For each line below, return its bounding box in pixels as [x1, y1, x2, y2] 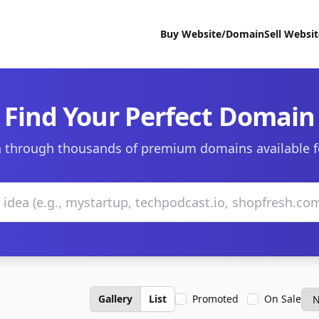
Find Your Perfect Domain [4, 99, 315, 134]
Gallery [98, 292, 132, 305]
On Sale [264, 292, 301, 305]
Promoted [192, 292, 239, 305]
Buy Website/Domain [160, 27, 264, 41]
